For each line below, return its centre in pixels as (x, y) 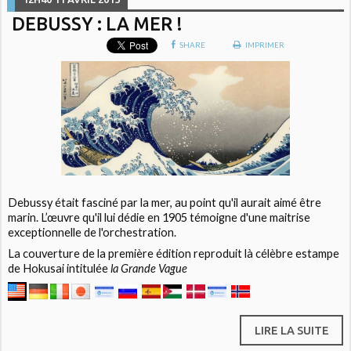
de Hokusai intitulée (60, 268)
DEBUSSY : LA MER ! (98, 23)
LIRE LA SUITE (291, 331)
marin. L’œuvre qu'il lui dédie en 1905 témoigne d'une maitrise (159, 217)
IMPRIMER (264, 45)
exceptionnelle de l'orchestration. (92, 232)
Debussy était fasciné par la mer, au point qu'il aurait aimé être (165, 202)
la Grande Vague (149, 268)
